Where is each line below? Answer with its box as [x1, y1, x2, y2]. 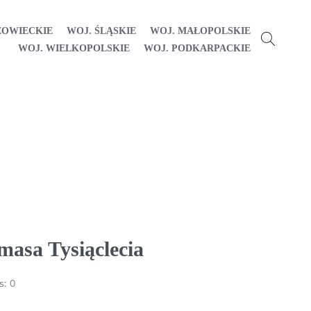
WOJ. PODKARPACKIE [144, 42, 251, 53]
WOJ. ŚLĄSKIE [67, 25, 136, 36]
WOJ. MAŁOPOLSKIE [150, 25, 251, 36]
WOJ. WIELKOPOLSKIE [18, 42, 130, 53]
